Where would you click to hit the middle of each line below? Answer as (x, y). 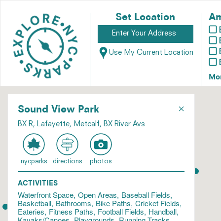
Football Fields (121, 211)
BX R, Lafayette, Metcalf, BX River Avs (81, 125)
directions (67, 162)
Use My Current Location (151, 53)
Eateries (31, 211)
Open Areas (97, 195)
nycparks (34, 162)
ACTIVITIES (38, 184)
